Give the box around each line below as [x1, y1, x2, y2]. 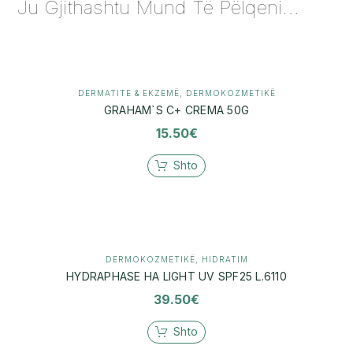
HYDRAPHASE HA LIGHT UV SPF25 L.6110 [66, 269, 287, 283]
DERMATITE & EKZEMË [77, 87, 180, 98]
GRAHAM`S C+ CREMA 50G [103, 102, 250, 117]
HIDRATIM [201, 254, 248, 264]
